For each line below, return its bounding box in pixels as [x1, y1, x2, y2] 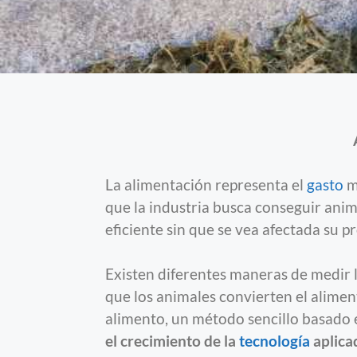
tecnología [239, 332, 310, 351]
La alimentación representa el [105, 176, 307, 194]
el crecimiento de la [105, 332, 239, 351]
